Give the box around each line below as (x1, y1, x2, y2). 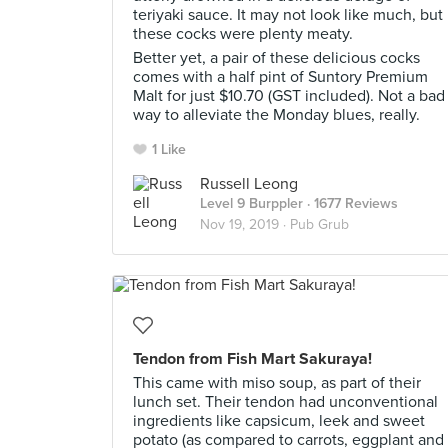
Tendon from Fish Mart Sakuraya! (133, 349, 372, 369)
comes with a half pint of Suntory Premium (133, 67, 428, 87)
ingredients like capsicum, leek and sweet (133, 411, 425, 431)
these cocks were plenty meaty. (133, 24, 353, 44)
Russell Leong (200, 174, 298, 194)
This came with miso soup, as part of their (133, 373, 421, 393)
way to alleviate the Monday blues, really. (133, 105, 420, 125)
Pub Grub (290, 216, 349, 233)
